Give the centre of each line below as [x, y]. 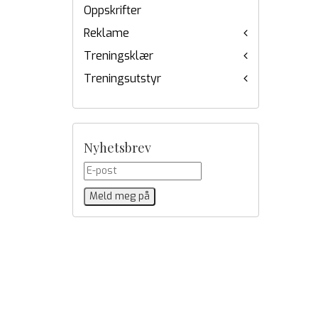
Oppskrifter [113, 10]
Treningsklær [119, 56]
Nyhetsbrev [117, 148]
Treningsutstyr [122, 78]
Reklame [106, 33]
